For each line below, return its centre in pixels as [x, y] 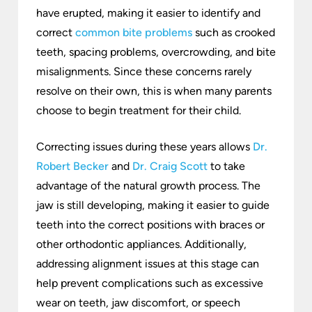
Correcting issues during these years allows [145, 147]
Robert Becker [72, 166]
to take [226, 166]
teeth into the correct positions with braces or [150, 225]
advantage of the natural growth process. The [148, 186]
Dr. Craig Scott [170, 166]
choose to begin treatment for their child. [139, 111]
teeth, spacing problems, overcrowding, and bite [156, 52]
